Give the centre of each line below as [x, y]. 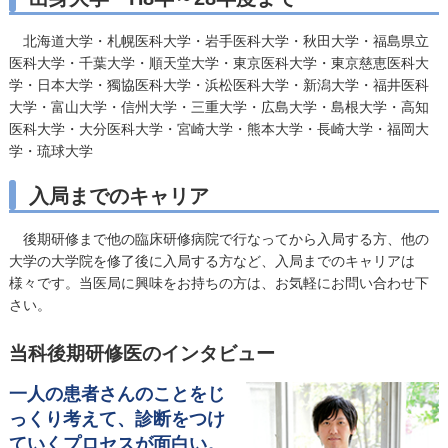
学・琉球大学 [50, 150]
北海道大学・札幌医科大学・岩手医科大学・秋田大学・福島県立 [218, 40]
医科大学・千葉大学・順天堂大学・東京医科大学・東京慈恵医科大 [218, 62]
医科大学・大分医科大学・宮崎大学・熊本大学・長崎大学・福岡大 [218, 128]
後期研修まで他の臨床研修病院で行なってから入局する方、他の [218, 238]
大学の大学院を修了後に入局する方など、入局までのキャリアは [211, 260]
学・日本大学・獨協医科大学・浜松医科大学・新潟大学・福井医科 [218, 84]
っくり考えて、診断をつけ [116, 418]
